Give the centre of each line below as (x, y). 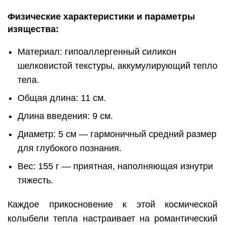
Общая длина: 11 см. (62, 98)
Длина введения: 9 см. (65, 116)
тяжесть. (35, 180)
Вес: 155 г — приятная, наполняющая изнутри (115, 166)
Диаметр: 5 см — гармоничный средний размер (117, 134)
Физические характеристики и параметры (101, 16)
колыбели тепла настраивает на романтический (113, 218)
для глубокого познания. (70, 148)
